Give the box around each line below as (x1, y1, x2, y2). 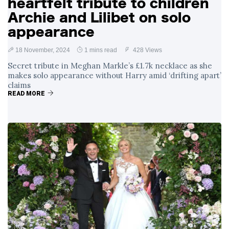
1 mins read (84, 47, 117, 54)
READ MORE (8, 90, 45, 97)
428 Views (131, 47, 162, 54)
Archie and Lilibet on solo (8, 11, 191, 24)
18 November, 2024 (15, 47, 70, 54)
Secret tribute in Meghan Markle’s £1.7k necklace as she (8, 61, 212, 71)
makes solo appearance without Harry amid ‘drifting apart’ (8, 71, 221, 80)
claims (8, 80, 31, 90)
